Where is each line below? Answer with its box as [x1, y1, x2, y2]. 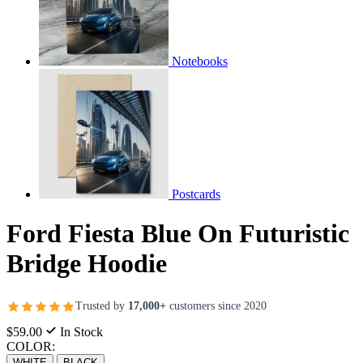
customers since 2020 [166, 300, 267, 313]
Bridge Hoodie [6, 249, 167, 279]
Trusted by [75, 300, 128, 313]
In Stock [57, 324, 103, 339]
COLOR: [6, 339, 55, 353]
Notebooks [172, 53, 228, 68]
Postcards [172, 186, 220, 201]
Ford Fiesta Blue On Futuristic [6, 219, 349, 249]
